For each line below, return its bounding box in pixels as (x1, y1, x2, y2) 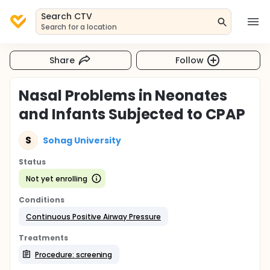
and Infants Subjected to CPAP (19, 104, 246, 124)
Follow (175, 54, 204, 66)
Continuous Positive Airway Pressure (26, 211, 161, 222)
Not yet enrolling (26, 173, 87, 184)
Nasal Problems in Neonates (19, 86, 228, 105)
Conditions (19, 195, 64, 205)
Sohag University (43, 134, 121, 146)
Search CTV (41, 10, 92, 22)
